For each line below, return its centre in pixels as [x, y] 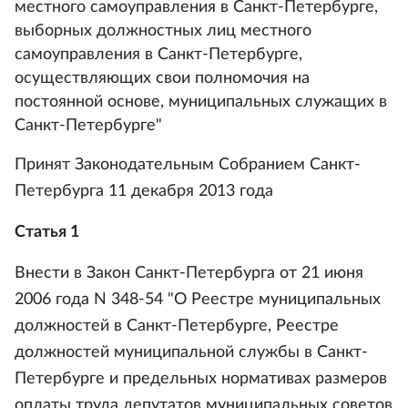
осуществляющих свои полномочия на [162, 78]
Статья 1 [47, 232]
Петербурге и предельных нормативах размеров [201, 379]
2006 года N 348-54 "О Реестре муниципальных [198, 300]
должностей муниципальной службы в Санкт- [191, 352]
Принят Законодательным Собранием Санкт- [188, 165]
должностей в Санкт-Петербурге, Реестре [177, 326]
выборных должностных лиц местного [163, 31]
